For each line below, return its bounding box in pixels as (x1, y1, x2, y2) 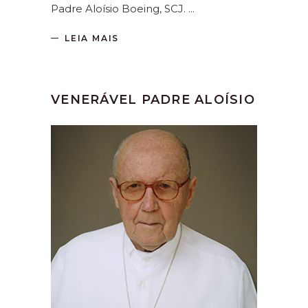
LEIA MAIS (65, 33, 120, 44)
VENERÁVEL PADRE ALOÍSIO (51, 92, 255, 108)
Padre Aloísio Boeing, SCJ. (51, 1, 188, 15)
